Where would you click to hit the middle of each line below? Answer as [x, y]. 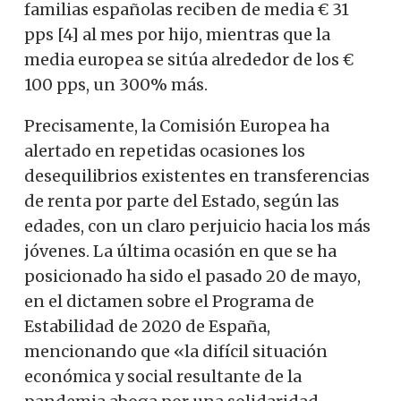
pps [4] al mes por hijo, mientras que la [177, 34]
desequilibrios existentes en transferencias [197, 175]
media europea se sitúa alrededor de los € [189, 59]
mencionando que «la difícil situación [176, 351]
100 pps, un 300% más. [116, 84]
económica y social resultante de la [163, 376]
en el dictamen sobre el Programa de [169, 301]
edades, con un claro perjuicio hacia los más [197, 226]
